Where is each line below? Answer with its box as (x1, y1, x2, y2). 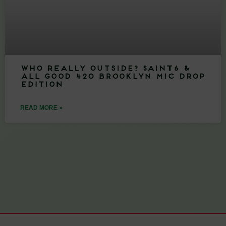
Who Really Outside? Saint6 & (20, 65, 190, 73)
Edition (20, 81, 63, 89)
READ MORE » (20, 104, 63, 111)
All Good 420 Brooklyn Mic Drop (20, 73, 205, 81)
